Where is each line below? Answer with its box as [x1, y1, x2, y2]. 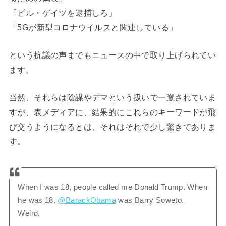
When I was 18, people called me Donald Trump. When [18, 183, 207, 192]
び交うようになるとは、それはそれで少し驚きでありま [9, 122, 216, 132]
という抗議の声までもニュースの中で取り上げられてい [9, 50, 216, 60]
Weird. [18, 209, 40, 218]
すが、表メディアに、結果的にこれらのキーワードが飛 [9, 107, 216, 117]
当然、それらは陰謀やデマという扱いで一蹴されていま [9, 93, 216, 102]
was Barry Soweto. [116, 196, 184, 205]
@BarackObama [58, 196, 116, 205]
